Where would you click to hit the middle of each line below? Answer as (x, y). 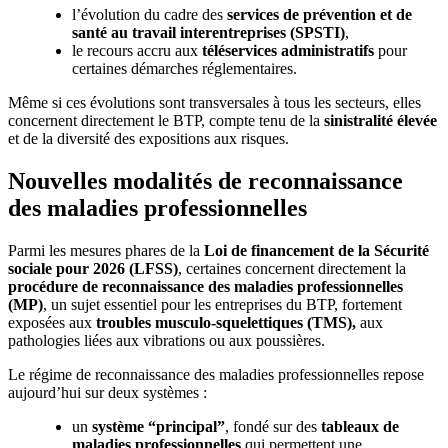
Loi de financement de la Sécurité (316, 250)
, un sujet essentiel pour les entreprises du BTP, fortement (222, 304)
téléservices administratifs (288, 50)
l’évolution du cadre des (149, 14)
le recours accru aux (137, 50)
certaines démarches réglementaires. (184, 68)
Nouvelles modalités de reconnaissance (205, 180)
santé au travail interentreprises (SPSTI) (208, 32)
